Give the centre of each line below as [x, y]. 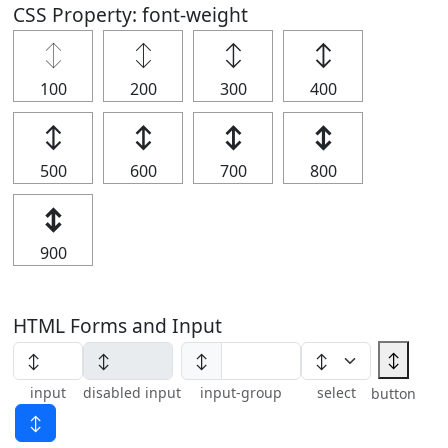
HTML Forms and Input [117, 325]
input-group [241, 392]
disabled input [132, 392]
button [393, 393]
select [336, 392]
